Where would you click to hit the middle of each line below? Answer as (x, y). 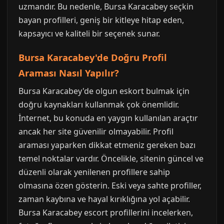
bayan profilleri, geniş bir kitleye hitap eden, (101, 20)
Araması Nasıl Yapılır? (69, 73)
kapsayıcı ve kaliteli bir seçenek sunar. (89, 33)
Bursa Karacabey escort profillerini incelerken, (106, 212)
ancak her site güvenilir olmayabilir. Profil (96, 131)
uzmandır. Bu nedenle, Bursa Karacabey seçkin (106, 6)
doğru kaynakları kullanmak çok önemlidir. (99, 104)
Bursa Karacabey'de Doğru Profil (93, 57)
